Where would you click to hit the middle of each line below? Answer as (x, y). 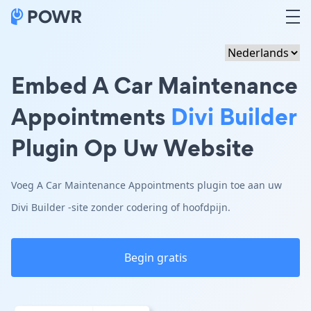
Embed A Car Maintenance (154, 85)
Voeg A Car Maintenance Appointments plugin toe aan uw (146, 185)
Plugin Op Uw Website (133, 148)
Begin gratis (155, 258)
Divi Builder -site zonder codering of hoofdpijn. (121, 207)
